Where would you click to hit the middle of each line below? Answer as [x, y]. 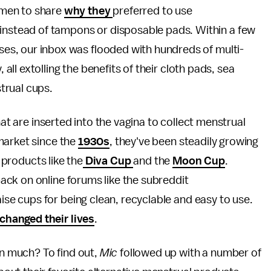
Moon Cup [199, 161]
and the [153, 161]
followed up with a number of [191, 253]
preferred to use [152, 11]
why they [88, 11]
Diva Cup [108, 161]
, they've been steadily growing [184, 142]
